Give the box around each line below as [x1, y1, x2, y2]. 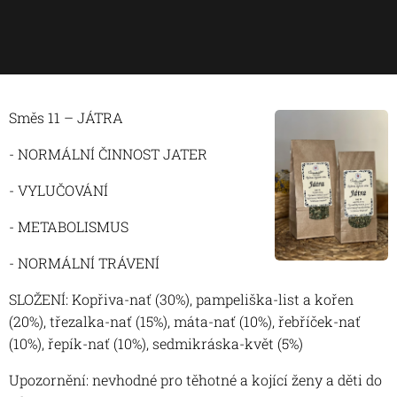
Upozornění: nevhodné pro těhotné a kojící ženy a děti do [9, 370, 382, 389]
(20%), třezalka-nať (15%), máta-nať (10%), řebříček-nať [9, 312, 361, 331]
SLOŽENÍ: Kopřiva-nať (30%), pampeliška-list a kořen [9, 290, 354, 308]
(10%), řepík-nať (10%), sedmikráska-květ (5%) [9, 334, 303, 353]
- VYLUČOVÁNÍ [9, 181, 108, 199]
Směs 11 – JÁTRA [9, 108, 123, 127]
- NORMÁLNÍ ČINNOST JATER [9, 144, 207, 163]
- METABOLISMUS [9, 217, 128, 236]
